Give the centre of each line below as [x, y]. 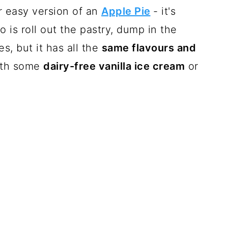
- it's [164, 11]
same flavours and [149, 48]
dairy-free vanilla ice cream [114, 66]
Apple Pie [126, 11]
